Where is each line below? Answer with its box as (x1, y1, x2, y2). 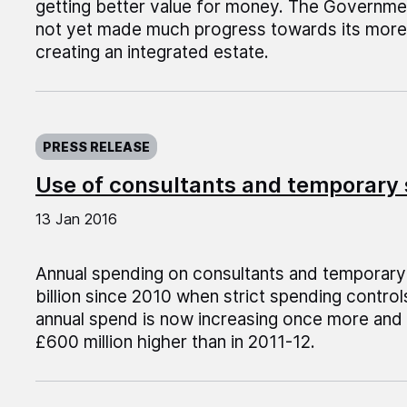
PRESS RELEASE (42, 139, 150, 155)
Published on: (35, 120, 144, 142)
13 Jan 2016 (35, 210, 117, 229)
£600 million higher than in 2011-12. (35, 332, 315, 353)
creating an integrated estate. (35, 42, 269, 64)
